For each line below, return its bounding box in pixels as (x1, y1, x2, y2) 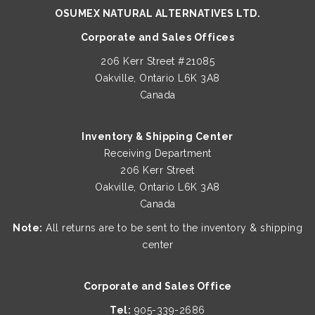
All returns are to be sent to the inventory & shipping (42, 222, 302, 233)
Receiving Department (103, 148, 212, 159)
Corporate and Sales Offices (80, 32, 235, 43)
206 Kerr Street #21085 (101, 56, 214, 67)
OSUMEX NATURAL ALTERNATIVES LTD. (55, 8, 260, 19)
